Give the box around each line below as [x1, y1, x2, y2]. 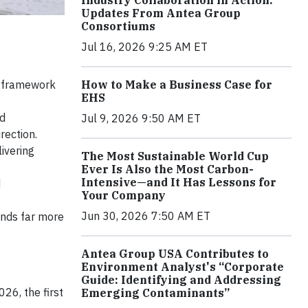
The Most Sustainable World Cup [81, 149, 269, 164]
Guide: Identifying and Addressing [81, 273, 281, 287]
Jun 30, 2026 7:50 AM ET [81, 209, 210, 223]
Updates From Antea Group [81, 6, 241, 21]
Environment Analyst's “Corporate [81, 260, 284, 274]
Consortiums [81, 19, 155, 34]
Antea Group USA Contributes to [81, 247, 269, 261]
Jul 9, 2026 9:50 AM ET [81, 111, 201, 126]
